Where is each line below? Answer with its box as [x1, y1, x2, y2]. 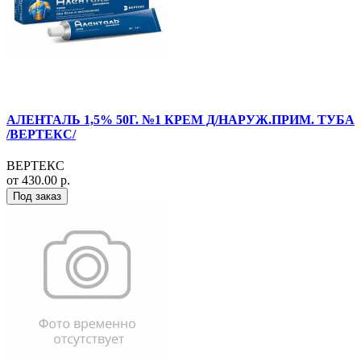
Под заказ [13, 190, 61, 203]
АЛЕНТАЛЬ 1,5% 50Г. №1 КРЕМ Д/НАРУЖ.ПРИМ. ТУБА [6, 112, 355, 127]
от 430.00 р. [6, 173, 70, 188]
